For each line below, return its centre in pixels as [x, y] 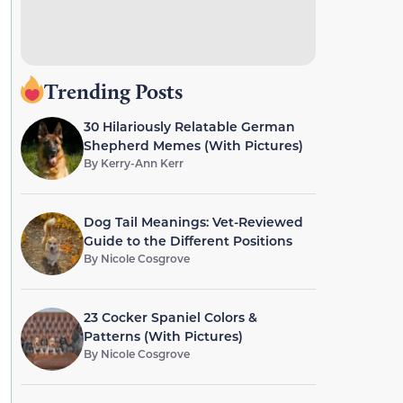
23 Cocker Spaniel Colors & [170, 317]
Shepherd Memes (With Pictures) [193, 145]
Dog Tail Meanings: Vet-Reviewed [193, 222]
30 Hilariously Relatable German [189, 126]
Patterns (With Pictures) [163, 336]
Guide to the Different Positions [188, 241]
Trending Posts [113, 91]
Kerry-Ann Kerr [142, 163]
